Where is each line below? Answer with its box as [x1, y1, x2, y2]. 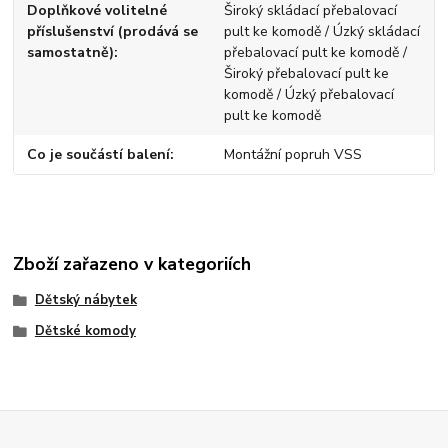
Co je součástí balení [27, 144, 171, 164]
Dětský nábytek [34, 290, 137, 309]
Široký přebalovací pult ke [223, 64, 389, 84]
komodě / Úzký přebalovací [223, 85, 394, 105]
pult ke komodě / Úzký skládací [223, 22, 420, 42]
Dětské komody [34, 322, 136, 341]
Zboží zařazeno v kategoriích [13, 252, 252, 277]
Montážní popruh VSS [223, 144, 362, 164]
